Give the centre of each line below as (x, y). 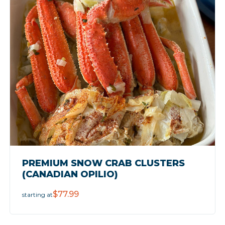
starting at (37, 194)
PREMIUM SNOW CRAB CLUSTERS (103, 163)
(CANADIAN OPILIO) (70, 174)
